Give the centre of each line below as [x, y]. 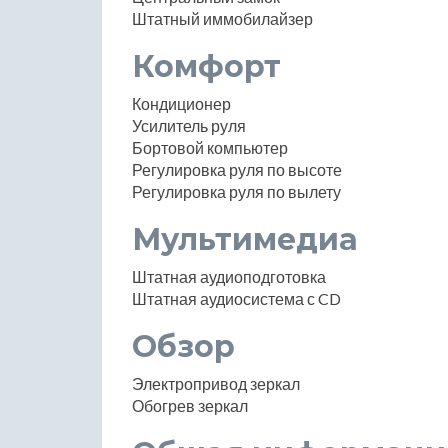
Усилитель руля [189, 125]
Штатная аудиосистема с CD [236, 298]
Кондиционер [181, 103]
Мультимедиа [245, 239]
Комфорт [206, 66]
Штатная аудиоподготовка [229, 276]
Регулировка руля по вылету [236, 191]
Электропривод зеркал [216, 383]
